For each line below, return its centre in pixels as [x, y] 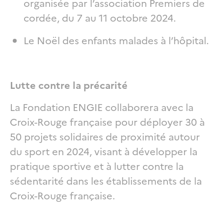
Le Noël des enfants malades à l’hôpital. [116, 40]
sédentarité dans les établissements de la [106, 180]
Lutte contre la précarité [69, 84]
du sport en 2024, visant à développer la [104, 151]
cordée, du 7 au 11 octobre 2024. [100, 17]
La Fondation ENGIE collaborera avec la [102, 106]
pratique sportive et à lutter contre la [97, 165]
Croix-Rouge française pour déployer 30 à [107, 121]
